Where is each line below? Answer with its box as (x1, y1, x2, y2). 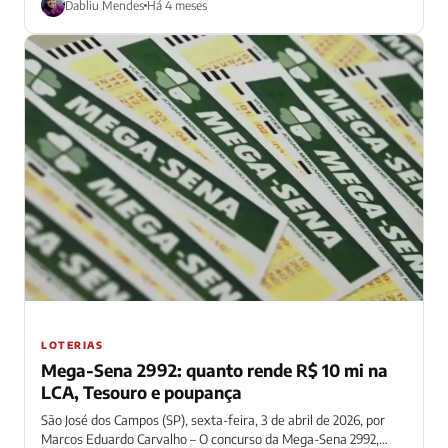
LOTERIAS (41, 338, 103, 351)
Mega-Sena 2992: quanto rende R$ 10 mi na (41, 358, 388, 381)
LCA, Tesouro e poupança (41, 380, 242, 403)
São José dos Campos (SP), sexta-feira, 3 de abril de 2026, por (41, 411, 385, 428)
